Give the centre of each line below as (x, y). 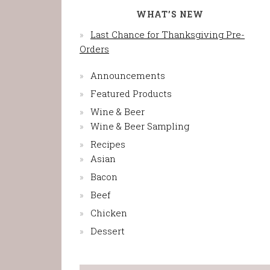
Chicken (109, 213)
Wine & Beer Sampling (140, 126)
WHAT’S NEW (170, 14)
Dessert (108, 231)
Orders (94, 49)
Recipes (108, 144)
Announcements (128, 75)
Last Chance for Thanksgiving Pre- (168, 34)
